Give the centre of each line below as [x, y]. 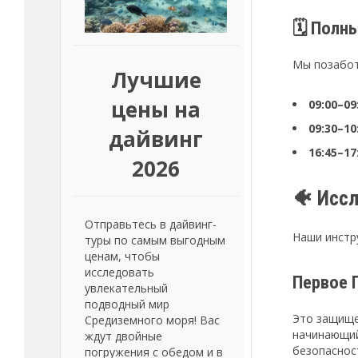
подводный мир [127, 304]
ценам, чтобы [122, 256]
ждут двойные [123, 336]
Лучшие [156, 80]
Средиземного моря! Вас [152, 320]
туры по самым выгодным [155, 240]
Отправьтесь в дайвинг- [151, 224]
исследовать [119, 272]
